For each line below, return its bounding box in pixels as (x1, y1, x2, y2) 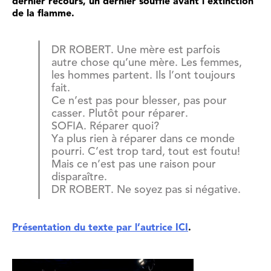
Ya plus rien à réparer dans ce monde (51, 132, 235, 145)
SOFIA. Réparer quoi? (51, 119, 159, 132)
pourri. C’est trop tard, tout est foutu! (51, 145, 240, 158)
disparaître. (51, 170, 107, 183)
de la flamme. (12, 7, 74, 19)
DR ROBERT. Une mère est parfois (51, 43, 220, 56)
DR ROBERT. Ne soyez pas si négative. (51, 183, 241, 196)
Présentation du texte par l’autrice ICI (12, 221, 188, 233)
